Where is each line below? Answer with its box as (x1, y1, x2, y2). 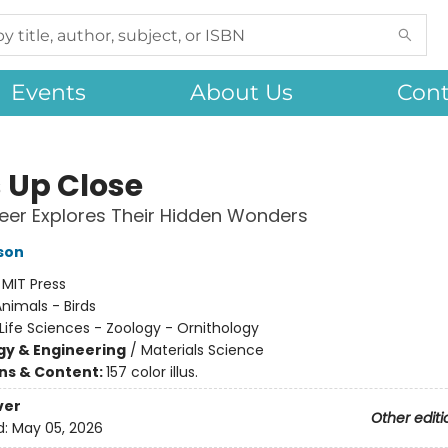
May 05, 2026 (11, 418, 103, 439)
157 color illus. (105, 362, 198, 382)
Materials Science (140, 340, 264, 360)
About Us (190, 79, 293, 106)
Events (11, 79, 86, 106)
